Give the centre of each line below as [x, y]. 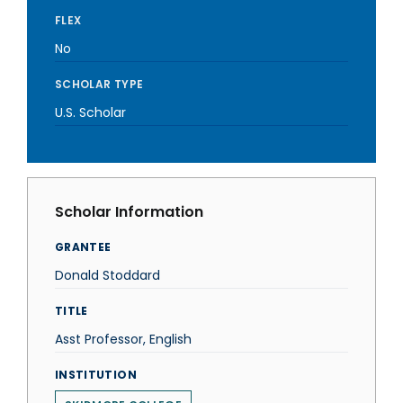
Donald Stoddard [107, 275]
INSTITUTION [96, 375]
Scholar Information [129, 212]
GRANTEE [83, 247]
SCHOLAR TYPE [99, 84]
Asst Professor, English [123, 339]
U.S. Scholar [90, 112]
